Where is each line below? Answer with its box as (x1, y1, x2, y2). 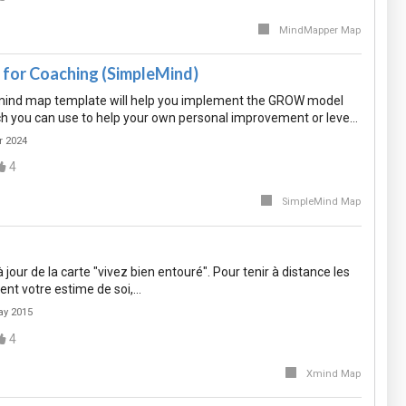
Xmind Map (305, 367, 361, 380)
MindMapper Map (278, 24, 361, 36)
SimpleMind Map (281, 196, 361, 208)
